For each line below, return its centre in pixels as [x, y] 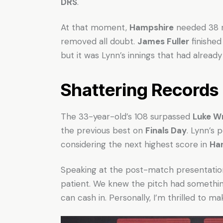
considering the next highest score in [135, 145]
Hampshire [152, 28]
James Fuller [163, 42]
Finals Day [166, 131]
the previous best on [103, 131]
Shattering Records [140, 90]
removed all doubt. [99, 42]
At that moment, [95, 28]
